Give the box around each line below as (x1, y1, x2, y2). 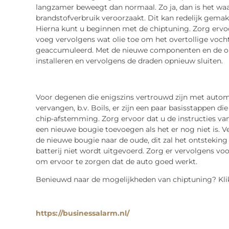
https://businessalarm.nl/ (35, 209, 129, 218)
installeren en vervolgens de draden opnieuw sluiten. (35, 56, 223, 65)
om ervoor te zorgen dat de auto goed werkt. (35, 156, 197, 166)
